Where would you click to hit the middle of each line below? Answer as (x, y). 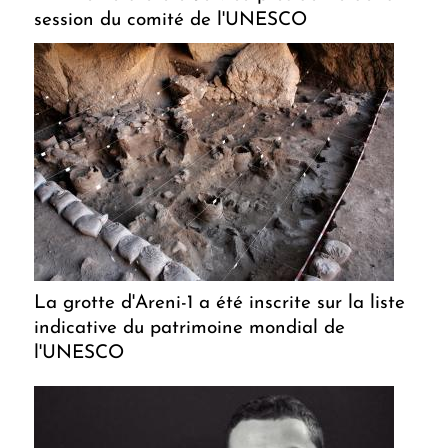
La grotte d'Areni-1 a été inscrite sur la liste (219, 304)
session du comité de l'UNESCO (170, 21)
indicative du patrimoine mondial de (189, 329)
